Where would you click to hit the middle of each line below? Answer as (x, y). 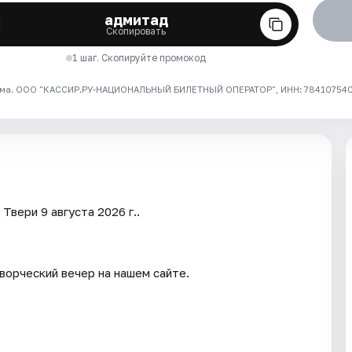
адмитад (136, 19)
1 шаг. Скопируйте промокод (139, 57)
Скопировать (136, 31)
